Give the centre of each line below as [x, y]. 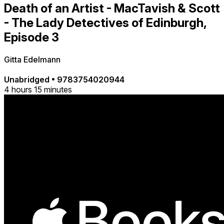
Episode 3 [31, 37]
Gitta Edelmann [32, 60]
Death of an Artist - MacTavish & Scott [112, 8]
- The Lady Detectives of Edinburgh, [105, 23]
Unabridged [28, 79]
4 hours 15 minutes [38, 89]
